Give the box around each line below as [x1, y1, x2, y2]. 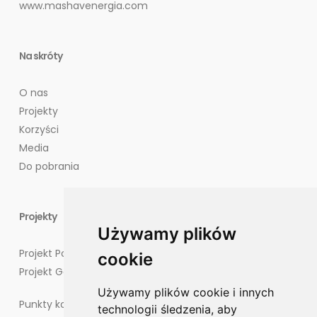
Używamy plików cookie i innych [97, 285, 274, 299]
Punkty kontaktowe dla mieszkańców [18, 297, 201, 311]
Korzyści [18, 122, 59, 137]
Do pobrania [18, 159, 79, 173]
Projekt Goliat [18, 265, 84, 279]
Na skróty [18, 49, 62, 63]
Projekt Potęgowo [18, 246, 105, 260]
